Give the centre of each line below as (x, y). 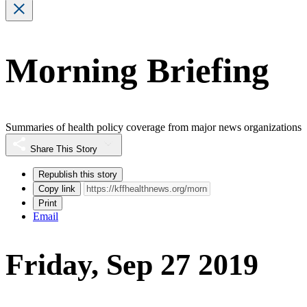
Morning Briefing (137, 71)
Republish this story (78, 174)
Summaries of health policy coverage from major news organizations (153, 127)
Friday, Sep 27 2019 (132, 265)
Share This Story (64, 149)
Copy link (57, 188)
